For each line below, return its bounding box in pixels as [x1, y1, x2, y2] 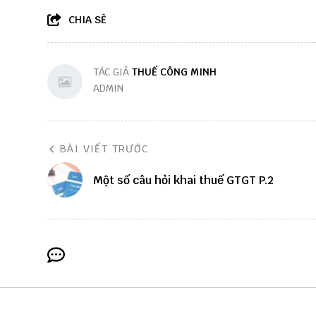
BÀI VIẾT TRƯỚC [60, 142, 149, 156]
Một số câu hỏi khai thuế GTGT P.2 [93, 172, 274, 188]
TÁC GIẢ [93, 66, 132, 79]
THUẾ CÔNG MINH [132, 66, 217, 79]
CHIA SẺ [68, 13, 107, 27]
